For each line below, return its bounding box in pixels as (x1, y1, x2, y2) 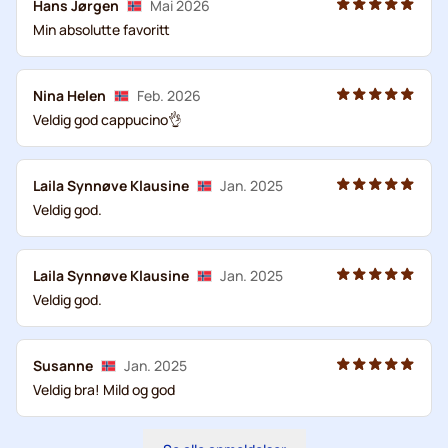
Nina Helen (33, 85, 106, 105)
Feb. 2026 (137, 85, 201, 105)
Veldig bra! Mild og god (33, 379, 175, 399)
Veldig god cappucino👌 (33, 109, 182, 129)
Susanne (33, 355, 93, 375)
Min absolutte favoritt (33, 19, 170, 39)
